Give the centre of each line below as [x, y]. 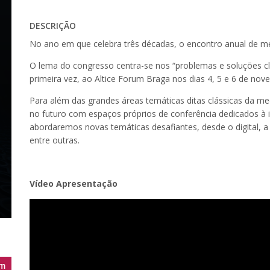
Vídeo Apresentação [74, 184]
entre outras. [55, 140]
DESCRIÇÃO [53, 26]
